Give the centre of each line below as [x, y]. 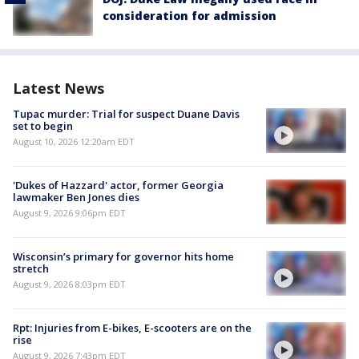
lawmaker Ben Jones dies [76, 197]
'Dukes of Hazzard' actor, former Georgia [118, 185]
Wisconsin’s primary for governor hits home [123, 256]
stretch [31, 268]
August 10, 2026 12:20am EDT [74, 141]
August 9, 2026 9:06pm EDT [69, 212]
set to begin [43, 125]
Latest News [58, 88]
